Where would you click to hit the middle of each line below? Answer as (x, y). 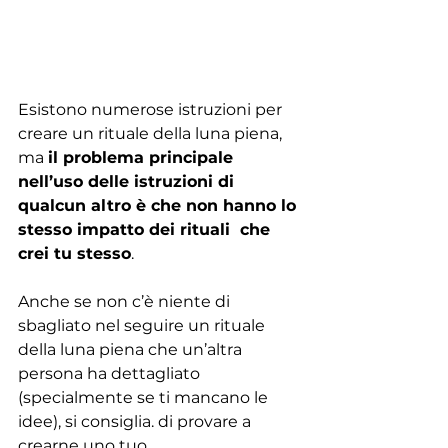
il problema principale (143, 157)
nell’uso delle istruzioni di (128, 181)
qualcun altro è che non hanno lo (159, 205)
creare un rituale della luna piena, (152, 133)
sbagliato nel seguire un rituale (143, 325)
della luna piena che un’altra (132, 349)
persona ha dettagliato (111, 373)
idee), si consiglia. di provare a (136, 421)
